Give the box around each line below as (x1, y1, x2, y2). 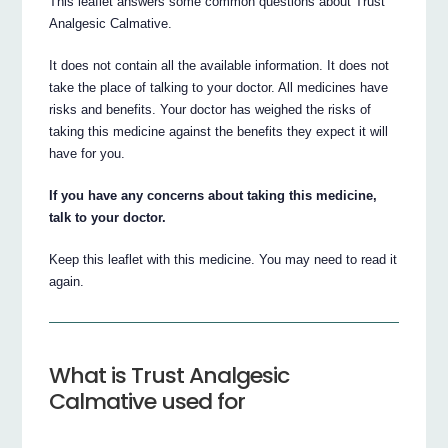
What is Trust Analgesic (49, 359, 290, 391)
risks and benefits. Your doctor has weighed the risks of (49, 102, 372, 118)
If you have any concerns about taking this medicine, (49, 188, 378, 204)
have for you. (49, 146, 126, 162)
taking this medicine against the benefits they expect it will (49, 124, 389, 140)
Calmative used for (49, 385, 246, 417)
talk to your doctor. (49, 210, 167, 226)
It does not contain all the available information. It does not (49, 58, 390, 74)
